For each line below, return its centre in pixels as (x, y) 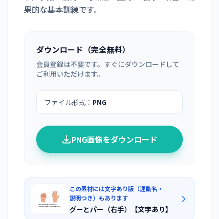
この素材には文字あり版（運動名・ (116, 188)
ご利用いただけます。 (70, 74)
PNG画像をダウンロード (114, 139)
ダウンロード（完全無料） (83, 49)
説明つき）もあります (99, 198)
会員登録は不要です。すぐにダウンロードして (108, 64)
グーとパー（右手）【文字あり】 (121, 209)
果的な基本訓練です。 (63, 9)
